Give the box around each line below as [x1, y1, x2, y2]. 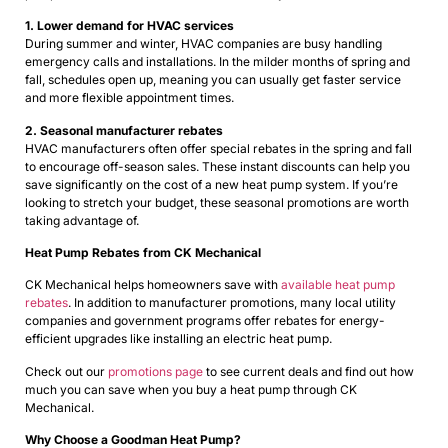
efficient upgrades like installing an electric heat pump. [25, 331, 332, 347]
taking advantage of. [25, 212, 139, 228]
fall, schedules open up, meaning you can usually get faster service [25, 72, 401, 88]
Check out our [25, 363, 108, 379]
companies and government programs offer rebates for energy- [25, 313, 385, 329]
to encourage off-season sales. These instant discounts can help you [25, 158, 410, 174]
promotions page [108, 363, 203, 379]
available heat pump [281, 277, 395, 293]
